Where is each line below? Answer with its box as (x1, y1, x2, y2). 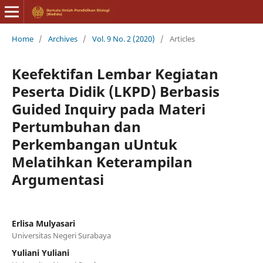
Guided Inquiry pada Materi (11, 99, 205, 119)
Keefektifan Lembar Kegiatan (11, 63, 218, 83)
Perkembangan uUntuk (11, 134, 177, 154)
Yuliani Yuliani (11, 247, 69, 258)
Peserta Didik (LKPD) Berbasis (11, 81, 220, 101)
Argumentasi (11, 169, 104, 189)
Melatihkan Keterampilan (11, 151, 193, 171)
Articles (169, 33, 195, 44)
